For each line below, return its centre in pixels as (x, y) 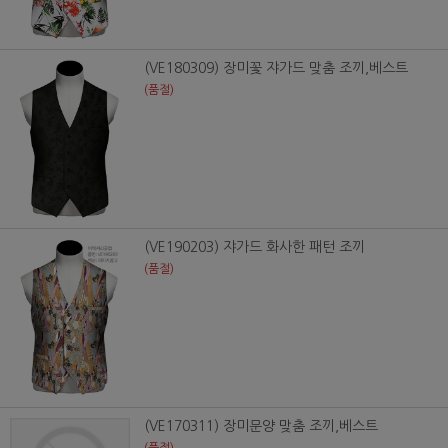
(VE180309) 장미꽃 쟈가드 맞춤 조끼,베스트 (276, 68)
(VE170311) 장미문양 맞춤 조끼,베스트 (261, 426)
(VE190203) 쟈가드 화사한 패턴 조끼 (254, 247)
